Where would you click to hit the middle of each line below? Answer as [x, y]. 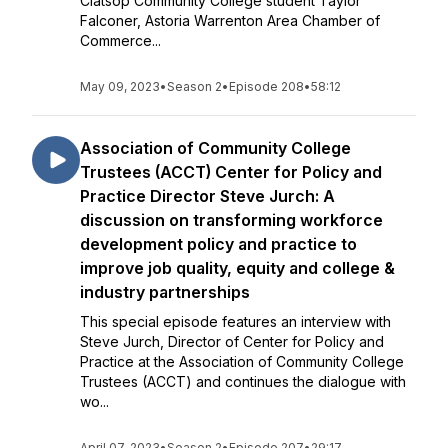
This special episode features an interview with [235, 321]
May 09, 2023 [120, 86]
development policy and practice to [218, 244]
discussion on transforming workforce [231, 220]
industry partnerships [165, 292]
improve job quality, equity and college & [237, 268]
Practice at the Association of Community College [242, 361]
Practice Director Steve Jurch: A [207, 196]
